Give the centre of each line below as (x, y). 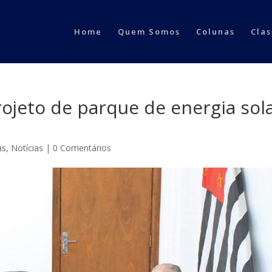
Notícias (27, 148)
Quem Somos (149, 32)
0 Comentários (82, 148)
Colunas (215, 32)
